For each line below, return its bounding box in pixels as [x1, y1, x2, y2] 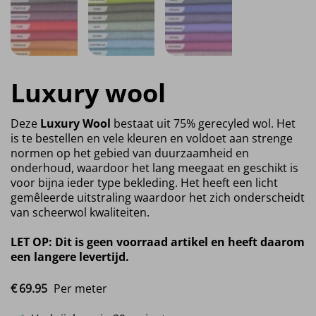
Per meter [54, 280, 107, 296]
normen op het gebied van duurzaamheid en [11, 145, 249, 161]
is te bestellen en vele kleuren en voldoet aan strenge [11, 130, 293, 146]
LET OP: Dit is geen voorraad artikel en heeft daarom [11, 233, 305, 250]
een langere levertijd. [11, 248, 129, 265]
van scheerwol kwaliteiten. [11, 204, 150, 220]
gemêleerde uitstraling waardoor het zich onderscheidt [11, 189, 305, 205]
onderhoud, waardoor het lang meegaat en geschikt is [11, 159, 298, 176]
